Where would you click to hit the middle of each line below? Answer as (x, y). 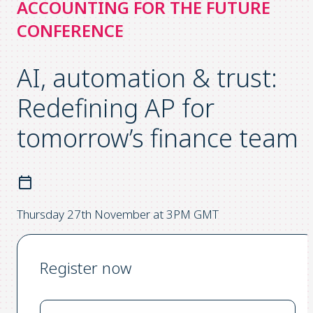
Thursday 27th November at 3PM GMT (118, 214)
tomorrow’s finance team (158, 138)
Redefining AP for (116, 108)
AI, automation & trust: (147, 78)
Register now (86, 268)
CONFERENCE (70, 30)
